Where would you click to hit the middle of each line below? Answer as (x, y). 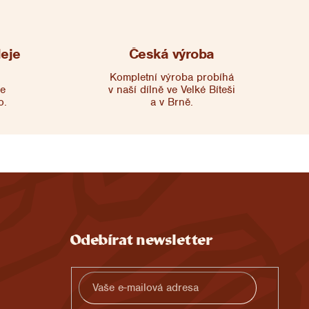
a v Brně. (171, 102)
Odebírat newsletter (141, 242)
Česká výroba (171, 54)
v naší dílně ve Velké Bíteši (171, 90)
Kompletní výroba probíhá (171, 78)
